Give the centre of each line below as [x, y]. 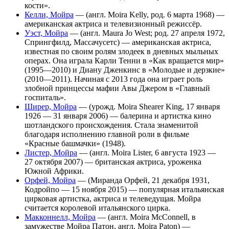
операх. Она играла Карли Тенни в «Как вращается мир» [124, 61]
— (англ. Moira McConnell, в [146, 217]
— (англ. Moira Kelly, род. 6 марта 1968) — [149, 15]
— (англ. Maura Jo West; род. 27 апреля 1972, [146, 33]
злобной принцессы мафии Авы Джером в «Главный [117, 88]
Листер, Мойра [51, 153]
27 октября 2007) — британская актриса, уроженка [113, 162]
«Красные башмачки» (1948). [75, 144]
